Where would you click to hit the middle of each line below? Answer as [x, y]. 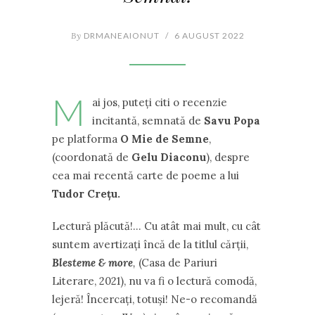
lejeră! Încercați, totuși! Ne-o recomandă [155, 299]
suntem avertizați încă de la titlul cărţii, [150, 244]
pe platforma [86, 139]
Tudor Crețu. [86, 194]
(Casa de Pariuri [178, 263]
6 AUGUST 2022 [209, 36]
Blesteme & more [92, 263]
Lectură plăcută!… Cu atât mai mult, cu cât [156, 226]
